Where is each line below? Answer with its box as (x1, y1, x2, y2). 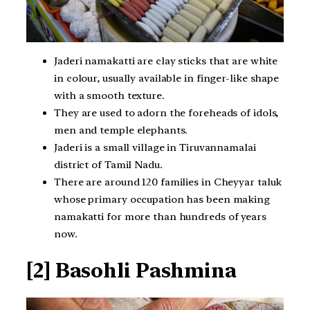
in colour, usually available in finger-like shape (54, 72, 280, 85)
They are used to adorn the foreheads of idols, (54, 107, 279, 120)
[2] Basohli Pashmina (26, 258, 237, 282)
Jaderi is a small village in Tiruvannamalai (54, 141, 256, 154)
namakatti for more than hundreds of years (54, 210, 266, 224)
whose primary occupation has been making (54, 193, 270, 206)
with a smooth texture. (54, 89, 165, 102)
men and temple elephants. (54, 124, 188, 137)
